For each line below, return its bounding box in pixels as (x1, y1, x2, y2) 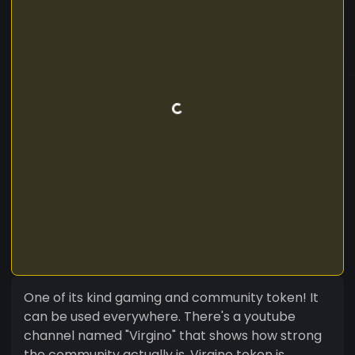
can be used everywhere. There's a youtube (24, 307, 296, 326)
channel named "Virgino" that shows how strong (24, 326, 322, 345)
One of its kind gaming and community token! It (24, 288, 319, 307)
